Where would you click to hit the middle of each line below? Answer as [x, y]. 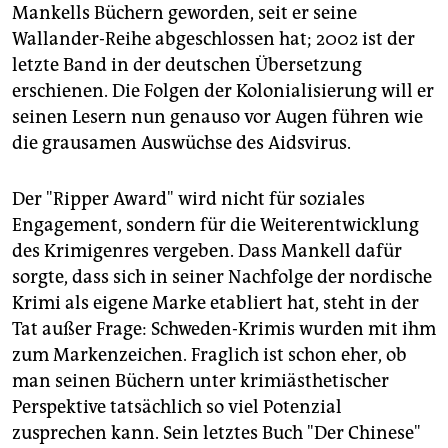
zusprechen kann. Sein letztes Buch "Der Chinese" [216, 433]
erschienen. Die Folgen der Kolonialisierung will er [223, 91]
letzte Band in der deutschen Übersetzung [187, 65]
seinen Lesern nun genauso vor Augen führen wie [217, 117]
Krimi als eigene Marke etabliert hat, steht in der [215, 303]
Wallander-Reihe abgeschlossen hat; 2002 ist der [213, 39]
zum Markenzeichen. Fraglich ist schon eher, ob [209, 355]
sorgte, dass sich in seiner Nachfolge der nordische [222, 277]
